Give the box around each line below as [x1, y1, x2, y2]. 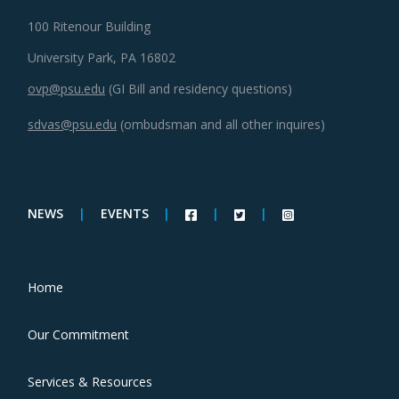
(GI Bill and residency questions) [109, 80, 292, 98]
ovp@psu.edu [28, 80, 105, 98]
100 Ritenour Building [28, 18, 151, 36]
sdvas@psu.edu [28, 115, 117, 133]
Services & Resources [28, 373, 152, 391]
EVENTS [100, 205, 149, 223]
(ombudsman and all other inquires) [120, 115, 325, 133]
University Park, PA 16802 [28, 49, 175, 67]
